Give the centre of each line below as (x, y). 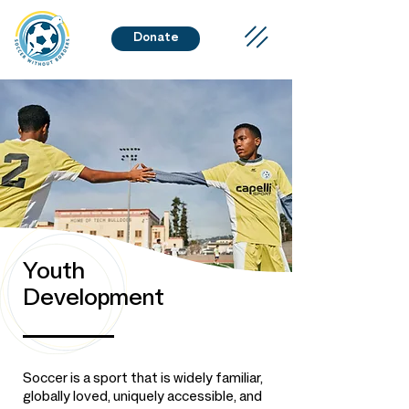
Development (94, 302)
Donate (156, 40)
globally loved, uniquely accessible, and (142, 399)
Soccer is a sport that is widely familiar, (143, 380)
